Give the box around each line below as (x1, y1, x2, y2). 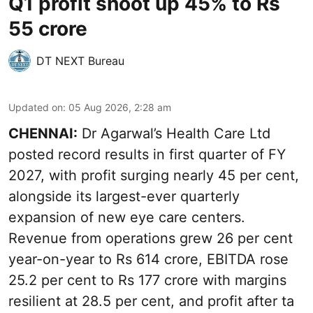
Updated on (8, 101, 63, 114)
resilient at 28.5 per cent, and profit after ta (8, 293, 294, 310)
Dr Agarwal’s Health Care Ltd (78, 125, 270, 143)
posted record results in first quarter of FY (8, 146, 286, 163)
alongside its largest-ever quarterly (8, 188, 240, 205)
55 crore (8, 17, 87, 41)
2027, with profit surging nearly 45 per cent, (8, 167, 299, 184)
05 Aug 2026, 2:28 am (68, 101, 171, 114)
